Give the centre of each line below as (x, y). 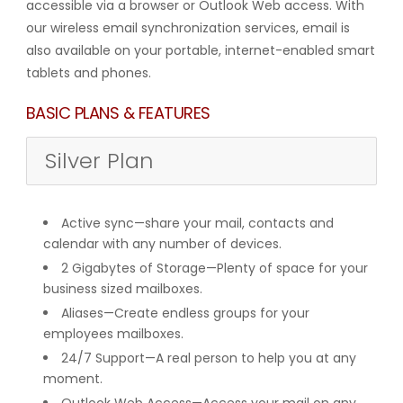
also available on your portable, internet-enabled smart (200, 50)
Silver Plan (99, 160)
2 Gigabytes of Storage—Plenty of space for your (214, 268)
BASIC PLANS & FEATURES (118, 112)
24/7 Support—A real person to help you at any (208, 358)
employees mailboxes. (113, 333)
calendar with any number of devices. (162, 243)
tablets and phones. (88, 72)
